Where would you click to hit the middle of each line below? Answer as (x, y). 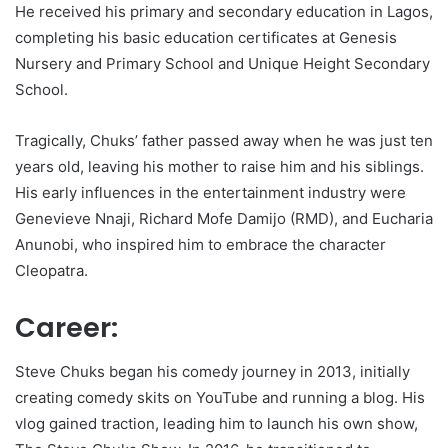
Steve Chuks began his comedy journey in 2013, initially (212, 371)
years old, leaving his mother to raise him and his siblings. (219, 166)
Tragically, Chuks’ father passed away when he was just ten (224, 140)
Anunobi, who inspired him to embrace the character (200, 244)
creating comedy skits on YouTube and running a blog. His (220, 397)
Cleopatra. (51, 270)
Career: (66, 327)
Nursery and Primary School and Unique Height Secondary (222, 63)
